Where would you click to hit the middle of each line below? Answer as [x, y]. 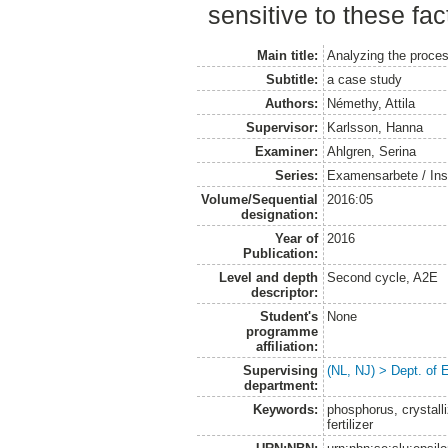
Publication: [280, 253]
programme [281, 331]
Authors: [291, 103]
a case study [365, 79]
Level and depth [268, 277]
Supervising [280, 370]
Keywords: [285, 409]
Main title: [287, 55]
